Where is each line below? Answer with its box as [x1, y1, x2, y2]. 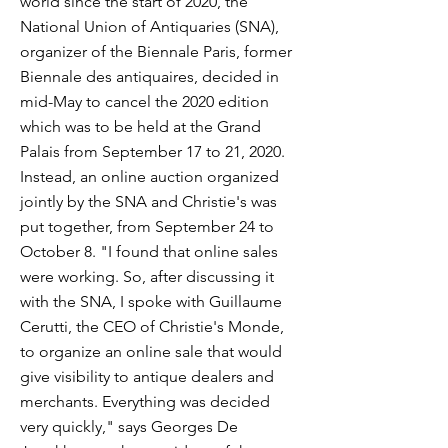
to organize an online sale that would [20, 342, 282, 361]
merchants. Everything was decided [20, 392, 270, 411]
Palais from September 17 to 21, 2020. [20, 142, 285, 161]
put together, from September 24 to [20, 217, 274, 236]
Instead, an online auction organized [20, 167, 279, 186]
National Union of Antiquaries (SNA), [20, 17, 279, 36]
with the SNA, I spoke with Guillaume [20, 292, 282, 311]
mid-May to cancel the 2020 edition [20, 92, 269, 111]
